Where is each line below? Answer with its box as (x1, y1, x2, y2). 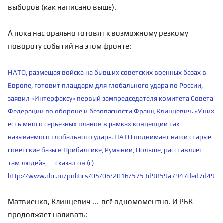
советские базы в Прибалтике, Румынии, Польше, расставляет (8, 146, 203, 154)
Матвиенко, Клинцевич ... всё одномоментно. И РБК (8, 197, 193, 206)
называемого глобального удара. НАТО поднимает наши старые (8, 133, 211, 141)
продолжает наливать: (8, 210, 87, 219)
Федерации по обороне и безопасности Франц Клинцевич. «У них (8, 107, 214, 115)
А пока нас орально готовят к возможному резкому (8, 29, 188, 37)
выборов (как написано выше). (8, 3, 116, 11)
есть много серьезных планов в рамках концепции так (8, 120, 180, 128)
